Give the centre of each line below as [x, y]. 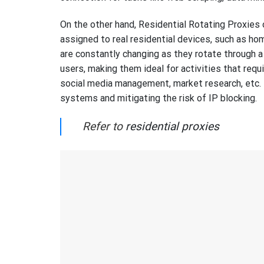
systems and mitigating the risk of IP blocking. [159, 98]
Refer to [104, 126]
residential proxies [172, 126]
